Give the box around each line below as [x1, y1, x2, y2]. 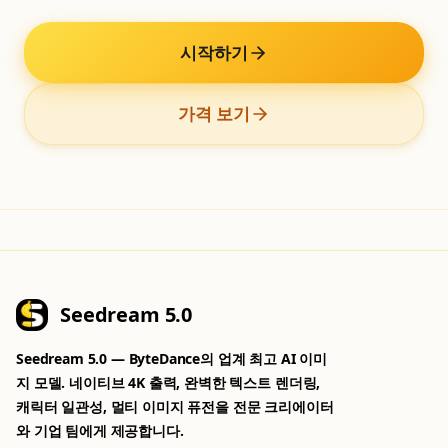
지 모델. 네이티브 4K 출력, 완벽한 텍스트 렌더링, [16, 372, 321, 392]
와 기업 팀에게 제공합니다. [16, 420, 184, 440]
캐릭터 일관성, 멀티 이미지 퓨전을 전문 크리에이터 [16, 396, 334, 416]
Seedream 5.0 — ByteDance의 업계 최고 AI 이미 [16, 348, 328, 368]
